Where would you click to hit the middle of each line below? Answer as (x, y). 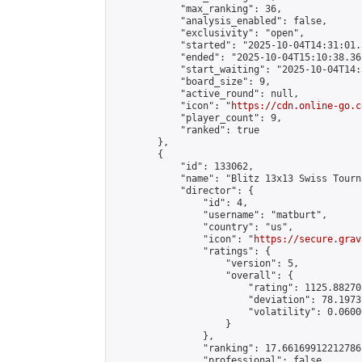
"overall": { (203, 276)
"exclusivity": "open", (208, 33)
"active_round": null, (206, 94)
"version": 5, (206, 263)
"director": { (183, 191)
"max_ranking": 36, (197, 9)
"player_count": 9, (197, 118)
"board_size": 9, (192, 82)
